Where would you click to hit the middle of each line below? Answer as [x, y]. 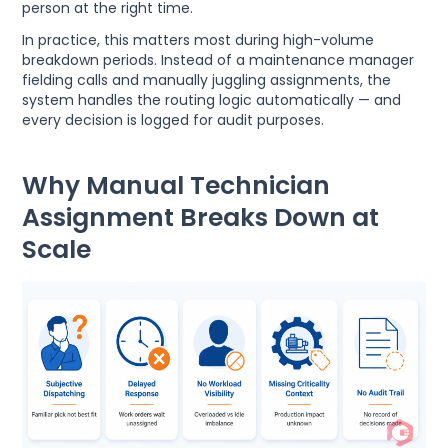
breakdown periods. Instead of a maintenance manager [218, 60]
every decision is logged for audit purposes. [173, 120]
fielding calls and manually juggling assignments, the [207, 80]
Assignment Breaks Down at [201, 218]
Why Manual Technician [176, 186]
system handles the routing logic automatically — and [212, 100]
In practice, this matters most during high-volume [198, 40]
